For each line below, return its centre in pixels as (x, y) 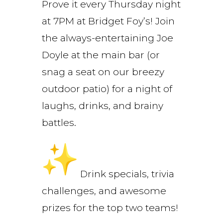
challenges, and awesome (104, 191)
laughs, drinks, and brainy (103, 106)
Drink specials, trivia (126, 174)
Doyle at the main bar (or (101, 55)
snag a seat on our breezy (103, 72)
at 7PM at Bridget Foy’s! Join (108, 21)
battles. (59, 122)
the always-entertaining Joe (108, 38)
